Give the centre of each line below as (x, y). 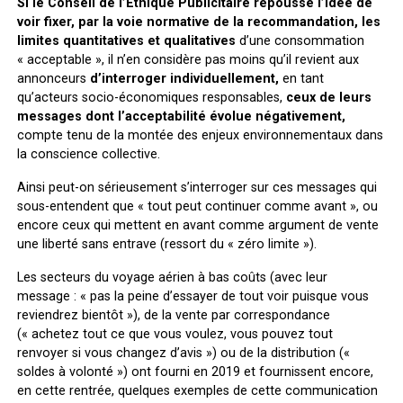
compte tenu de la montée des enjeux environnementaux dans (200, 135)
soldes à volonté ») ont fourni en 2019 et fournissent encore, (195, 372)
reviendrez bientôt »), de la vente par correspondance (173, 315)
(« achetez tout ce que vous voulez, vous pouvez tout (175, 334)
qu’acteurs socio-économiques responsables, (151, 97)
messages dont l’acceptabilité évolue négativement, (181, 116)
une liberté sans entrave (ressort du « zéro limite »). (166, 244)
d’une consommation (301, 40)
